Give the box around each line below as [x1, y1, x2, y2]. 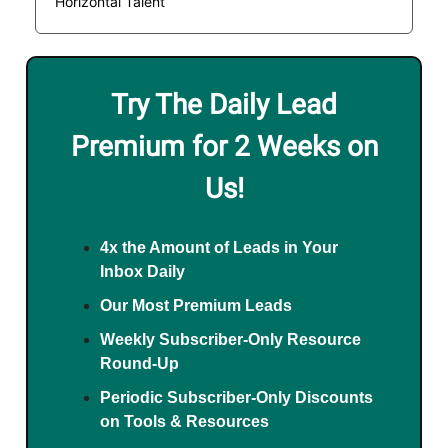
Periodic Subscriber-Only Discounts [100, 389, 373, 407]
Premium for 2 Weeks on [70, 130, 378, 164]
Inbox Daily [100, 263, 185, 281]
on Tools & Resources [100, 413, 269, 431]
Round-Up [100, 355, 179, 373]
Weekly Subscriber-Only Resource [100, 331, 361, 349]
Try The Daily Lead [111, 88, 337, 122]
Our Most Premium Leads [100, 297, 292, 315]
